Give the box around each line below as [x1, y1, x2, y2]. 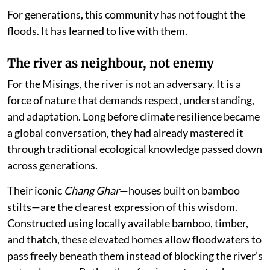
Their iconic [7, 184, 64, 197]
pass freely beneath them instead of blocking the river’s [7, 249, 263, 262]
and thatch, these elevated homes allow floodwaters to [7, 233, 262, 246]
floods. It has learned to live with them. [7, 24, 187, 37]
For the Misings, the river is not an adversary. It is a [7, 77, 241, 90]
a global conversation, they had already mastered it [7, 126, 243, 139]
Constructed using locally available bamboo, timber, [7, 216, 248, 230]
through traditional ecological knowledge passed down [7, 142, 262, 155]
